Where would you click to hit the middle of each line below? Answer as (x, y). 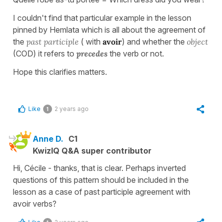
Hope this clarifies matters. (60, 72)
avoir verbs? (35, 204)
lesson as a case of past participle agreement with (102, 192)
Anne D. (48, 139)
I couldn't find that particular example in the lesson (102, 18)
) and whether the (153, 42)
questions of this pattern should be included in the (101, 180)
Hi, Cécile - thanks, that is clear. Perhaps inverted (99, 168)
